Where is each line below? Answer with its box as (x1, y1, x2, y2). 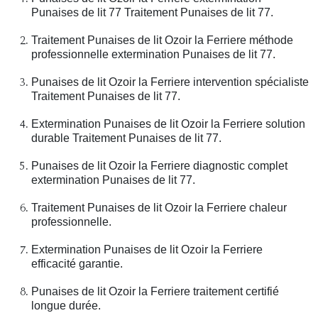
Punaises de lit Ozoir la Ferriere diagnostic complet (31, 160, 287, 172)
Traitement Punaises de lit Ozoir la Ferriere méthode (31, 34, 293, 47)
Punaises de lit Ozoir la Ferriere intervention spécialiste (31, 76, 309, 89)
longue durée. (31, 300, 101, 312)
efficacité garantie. (31, 258, 123, 270)
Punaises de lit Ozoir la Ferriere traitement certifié (31, 285, 279, 298)
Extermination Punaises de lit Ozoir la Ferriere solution (31, 118, 305, 131)
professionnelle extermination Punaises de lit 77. (31, 48, 275, 61)
